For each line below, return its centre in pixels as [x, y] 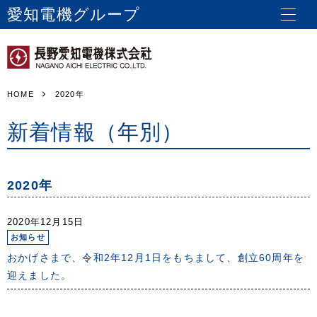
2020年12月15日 [46, 222]
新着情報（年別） [96, 132]
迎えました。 [40, 275]
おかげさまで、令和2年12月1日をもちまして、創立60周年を [156, 258]
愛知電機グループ [74, 15]
